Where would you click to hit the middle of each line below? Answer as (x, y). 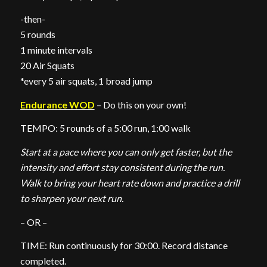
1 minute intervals (56, 50)
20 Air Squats (47, 66)
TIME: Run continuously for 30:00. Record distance (124, 246)
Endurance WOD (57, 104)
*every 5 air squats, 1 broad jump (86, 81)
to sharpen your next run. (72, 198)
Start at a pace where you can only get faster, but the (126, 151)
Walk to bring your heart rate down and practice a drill (130, 182)
